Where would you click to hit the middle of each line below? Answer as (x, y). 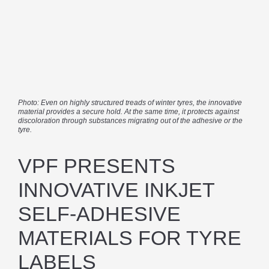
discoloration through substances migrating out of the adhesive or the (130, 120)
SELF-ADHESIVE (99, 213)
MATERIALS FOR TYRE (130, 237)
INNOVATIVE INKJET (116, 189)
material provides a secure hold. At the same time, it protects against (128, 111)
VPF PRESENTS (97, 165)
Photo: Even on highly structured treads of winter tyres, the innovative (130, 102)
